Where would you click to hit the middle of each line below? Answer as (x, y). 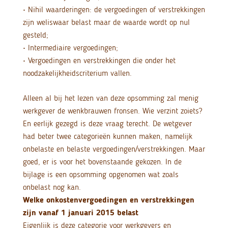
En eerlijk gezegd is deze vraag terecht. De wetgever (107, 124)
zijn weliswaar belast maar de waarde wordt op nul (106, 22)
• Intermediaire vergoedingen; (70, 48)
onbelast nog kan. (52, 187)
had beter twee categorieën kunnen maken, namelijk (107, 136)
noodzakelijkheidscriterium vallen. (77, 73)
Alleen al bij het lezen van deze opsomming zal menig (110, 98)
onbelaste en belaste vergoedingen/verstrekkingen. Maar (114, 149)
